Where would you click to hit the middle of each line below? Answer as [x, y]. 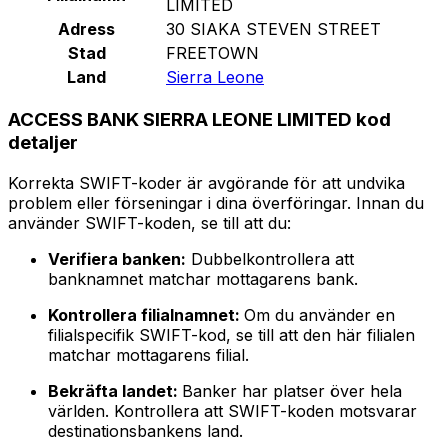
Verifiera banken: [117, 259]
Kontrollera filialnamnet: [146, 315]
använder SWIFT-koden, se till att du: [149, 223]
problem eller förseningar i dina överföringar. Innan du [216, 203]
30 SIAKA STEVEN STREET [273, 28]
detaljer [43, 143]
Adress [86, 28]
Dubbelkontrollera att [270, 259]
